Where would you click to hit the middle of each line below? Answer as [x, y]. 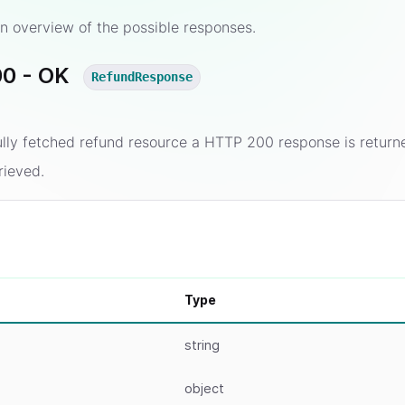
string [202, 345]
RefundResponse [142, 77]
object [205, 389]
